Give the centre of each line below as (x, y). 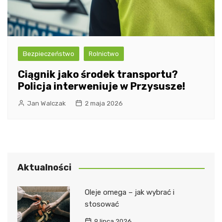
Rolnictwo (104, 54)
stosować (102, 204)
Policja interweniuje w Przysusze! (102, 86)
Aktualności (44, 168)
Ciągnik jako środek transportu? (98, 75)
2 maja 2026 (104, 104)
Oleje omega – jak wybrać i (129, 193)
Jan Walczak (47, 104)
